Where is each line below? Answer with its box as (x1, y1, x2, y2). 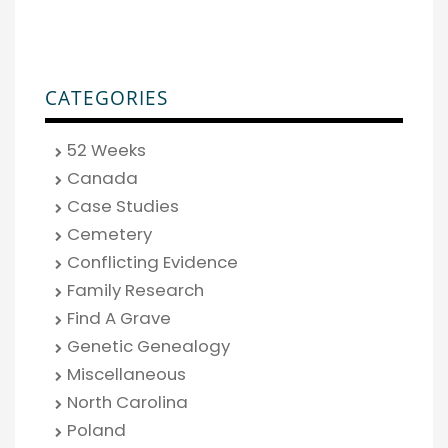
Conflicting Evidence (67, 249, 238, 274)
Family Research (67, 277, 204, 302)
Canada (67, 165, 138, 190)
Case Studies (67, 193, 179, 218)
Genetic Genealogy (67, 333, 230, 358)
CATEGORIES (45, 84, 168, 110)
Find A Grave (67, 305, 171, 330)
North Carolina (67, 389, 188, 414)
